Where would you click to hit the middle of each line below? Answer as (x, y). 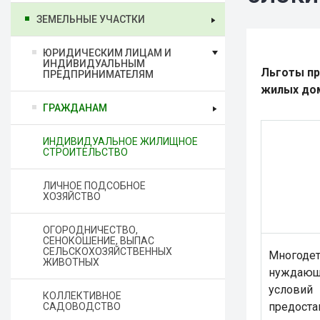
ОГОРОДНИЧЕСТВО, (90, 230)
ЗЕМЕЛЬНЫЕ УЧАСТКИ (91, 19)
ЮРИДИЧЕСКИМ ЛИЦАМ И (107, 53)
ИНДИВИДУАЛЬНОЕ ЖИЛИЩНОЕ (120, 141)
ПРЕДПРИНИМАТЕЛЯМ (98, 74)
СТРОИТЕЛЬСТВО (85, 152)
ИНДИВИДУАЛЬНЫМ (94, 64)
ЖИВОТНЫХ (71, 262)
